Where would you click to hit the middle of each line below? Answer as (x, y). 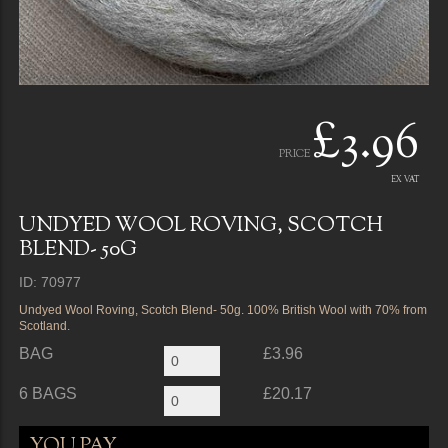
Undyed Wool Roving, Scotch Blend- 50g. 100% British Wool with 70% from (222, 309)
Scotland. (44, 325)
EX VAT (405, 179)
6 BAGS (47, 393)
